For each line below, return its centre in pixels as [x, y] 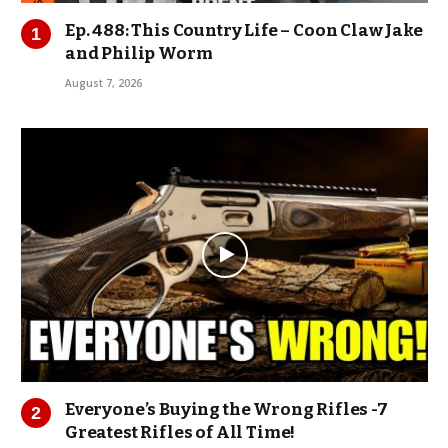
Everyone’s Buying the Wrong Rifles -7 [226, 410]
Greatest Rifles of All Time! [180, 433]
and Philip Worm [139, 53]
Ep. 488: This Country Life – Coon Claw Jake [244, 30]
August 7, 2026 [103, 82]
